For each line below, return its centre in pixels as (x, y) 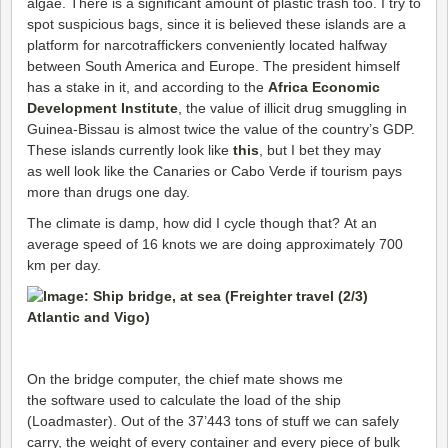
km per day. (64, 265)
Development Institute (102, 108)
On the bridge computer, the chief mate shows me (185, 379)
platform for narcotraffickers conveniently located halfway (207, 45)
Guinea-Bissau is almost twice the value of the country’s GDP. (221, 129)
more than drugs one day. (108, 192)
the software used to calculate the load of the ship (184, 400)
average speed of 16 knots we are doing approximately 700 (215, 244)
